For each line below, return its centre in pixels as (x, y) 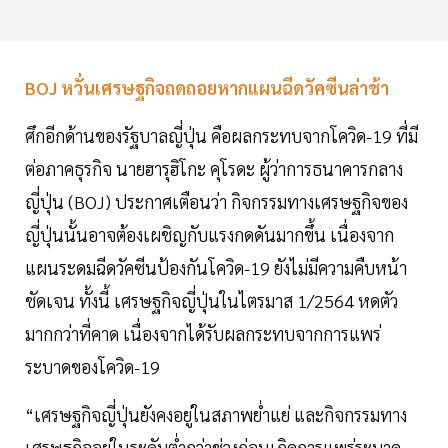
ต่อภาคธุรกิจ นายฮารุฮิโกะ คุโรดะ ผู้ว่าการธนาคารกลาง (214, 168)
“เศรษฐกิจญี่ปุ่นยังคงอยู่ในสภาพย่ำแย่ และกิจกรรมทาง (216, 414)
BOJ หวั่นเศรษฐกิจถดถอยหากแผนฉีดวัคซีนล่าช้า (207, 87)
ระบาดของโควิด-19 (92, 366)
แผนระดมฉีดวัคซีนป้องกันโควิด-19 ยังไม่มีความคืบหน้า (216, 267)
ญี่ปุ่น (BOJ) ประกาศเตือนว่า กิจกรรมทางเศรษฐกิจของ (216, 201)
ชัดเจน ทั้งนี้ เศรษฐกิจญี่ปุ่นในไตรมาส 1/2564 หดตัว (211, 300)
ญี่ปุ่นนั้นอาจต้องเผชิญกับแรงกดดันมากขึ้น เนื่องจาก (209, 234)
